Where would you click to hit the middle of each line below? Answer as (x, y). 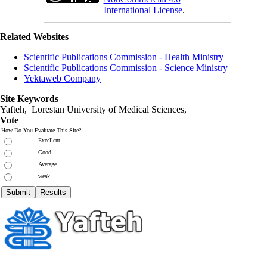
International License (143, 10)
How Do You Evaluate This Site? (41, 130)
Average (47, 164)
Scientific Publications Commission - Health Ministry (124, 57)
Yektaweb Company (62, 78)
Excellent (49, 140)
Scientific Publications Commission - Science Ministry (126, 67)
